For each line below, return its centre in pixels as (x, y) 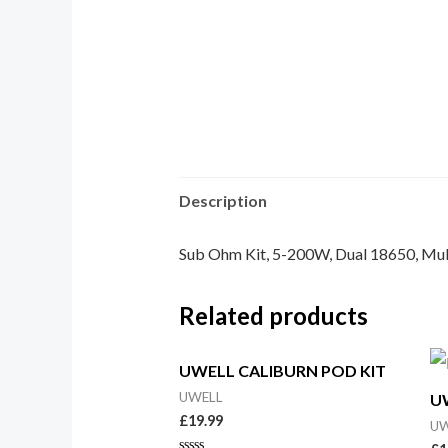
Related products (273, 316)
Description (222, 201)
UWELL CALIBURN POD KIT (282, 370)
